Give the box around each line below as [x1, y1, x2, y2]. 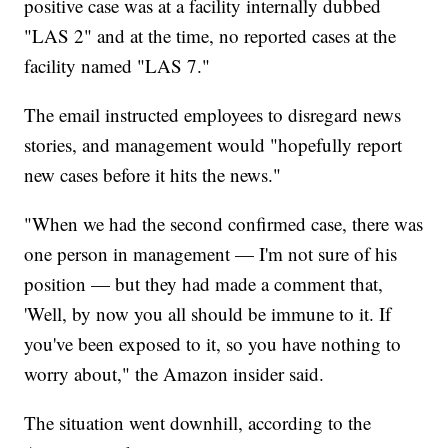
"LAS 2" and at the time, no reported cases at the [24, 22, 397, 48]
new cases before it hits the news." [24, 161, 282, 187]
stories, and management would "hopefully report [24, 131, 403, 157]
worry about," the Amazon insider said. [24, 360, 325, 386]
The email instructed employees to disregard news [24, 101, 402, 127]
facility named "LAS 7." [24, 52, 211, 78]
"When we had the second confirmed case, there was [24, 210, 424, 236]
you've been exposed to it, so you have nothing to [24, 330, 402, 356]
